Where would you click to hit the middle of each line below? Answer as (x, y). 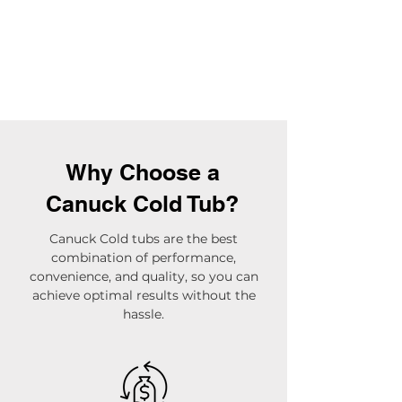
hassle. (144, 314)
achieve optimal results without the (144, 295)
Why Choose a (142, 172)
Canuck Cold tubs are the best (144, 238)
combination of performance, (144, 257)
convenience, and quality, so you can (144, 276)
